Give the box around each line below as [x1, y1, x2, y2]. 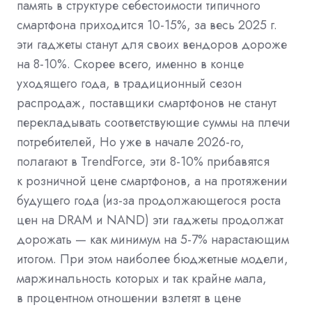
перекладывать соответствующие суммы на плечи [17, 113, 290, 132]
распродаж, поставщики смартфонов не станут [17, 93, 276, 112]
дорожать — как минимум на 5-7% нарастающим [17, 230, 289, 249]
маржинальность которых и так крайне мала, [17, 269, 267, 288]
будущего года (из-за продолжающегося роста [17, 191, 281, 210]
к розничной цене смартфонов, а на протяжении [17, 171, 288, 190]
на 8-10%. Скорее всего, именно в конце [17, 54, 244, 73]
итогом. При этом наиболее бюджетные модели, [17, 249, 288, 268]
